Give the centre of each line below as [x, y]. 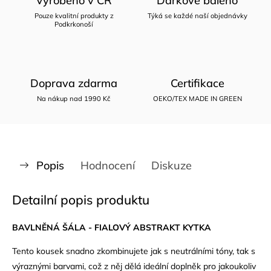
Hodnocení [108, 165]
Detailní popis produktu [81, 199]
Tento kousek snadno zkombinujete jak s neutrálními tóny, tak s [134, 251]
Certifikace [197, 83]
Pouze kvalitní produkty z [74, 15]
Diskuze [171, 165]
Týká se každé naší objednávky [197, 15]
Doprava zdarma [74, 83]
